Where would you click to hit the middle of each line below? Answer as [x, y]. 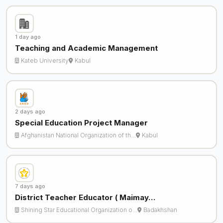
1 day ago [28, 37]
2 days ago [30, 112]
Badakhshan [160, 210]
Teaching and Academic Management [86, 48]
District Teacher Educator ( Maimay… [85, 198]
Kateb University [45, 61]
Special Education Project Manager [81, 123]
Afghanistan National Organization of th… [78, 135]
